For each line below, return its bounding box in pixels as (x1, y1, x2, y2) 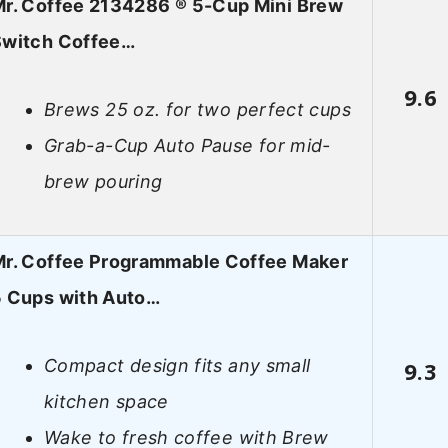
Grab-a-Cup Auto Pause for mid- (44, 135, 331, 157)
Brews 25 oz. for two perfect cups (44, 99, 351, 121)
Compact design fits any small (44, 355, 311, 377)
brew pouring (44, 171, 163, 193)
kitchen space (44, 391, 169, 413)
